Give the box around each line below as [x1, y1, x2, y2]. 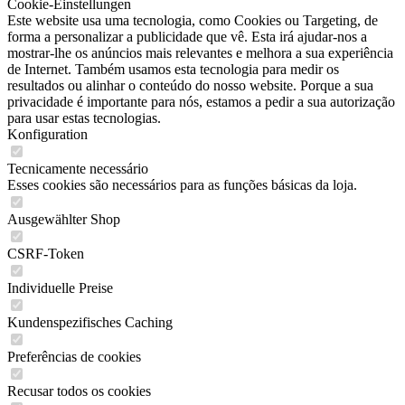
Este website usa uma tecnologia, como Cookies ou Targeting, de [7, 13, 378, 29]
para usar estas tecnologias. [7, 110, 161, 127]
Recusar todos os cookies [7, 383, 151, 400]
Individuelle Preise [7, 280, 113, 297]
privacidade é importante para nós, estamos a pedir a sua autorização [7, 94, 395, 110]
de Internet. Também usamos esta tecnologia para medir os [7, 61, 339, 78]
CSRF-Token [7, 246, 84, 262]
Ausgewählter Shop [7, 212, 120, 228]
